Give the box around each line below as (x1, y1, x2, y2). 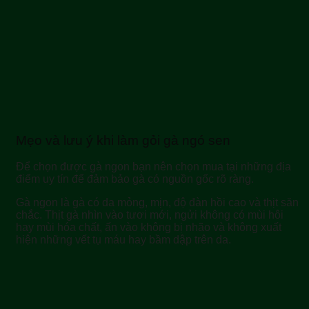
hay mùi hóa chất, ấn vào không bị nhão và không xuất (16, 221, 281, 234)
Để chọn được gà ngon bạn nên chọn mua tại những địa (16, 161, 291, 173)
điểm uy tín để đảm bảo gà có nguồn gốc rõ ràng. (16, 173, 254, 186)
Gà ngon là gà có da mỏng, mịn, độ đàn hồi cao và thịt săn (16, 197, 299, 209)
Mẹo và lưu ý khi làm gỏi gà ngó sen (16, 132, 230, 148)
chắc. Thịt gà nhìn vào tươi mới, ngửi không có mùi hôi (16, 209, 283, 221)
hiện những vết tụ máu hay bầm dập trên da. (16, 234, 231, 246)
